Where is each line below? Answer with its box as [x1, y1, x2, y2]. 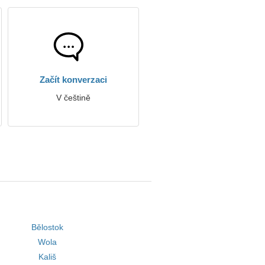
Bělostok [31, 222, 64, 232]
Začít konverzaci [40, 75, 107, 85]
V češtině [56, 93, 91, 102]
